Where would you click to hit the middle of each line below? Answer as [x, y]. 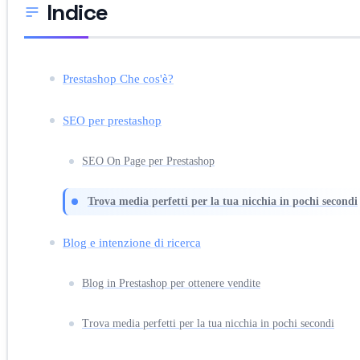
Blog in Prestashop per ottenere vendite [171, 283]
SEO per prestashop [112, 120]
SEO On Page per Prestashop [148, 161]
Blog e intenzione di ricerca [132, 242]
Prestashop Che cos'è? [118, 78]
